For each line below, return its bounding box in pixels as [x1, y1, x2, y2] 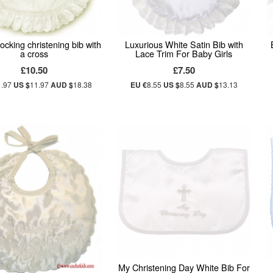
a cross [19, 46, 48, 60]
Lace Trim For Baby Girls [135, 46, 233, 60]
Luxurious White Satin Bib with [124, 37, 243, 51]
